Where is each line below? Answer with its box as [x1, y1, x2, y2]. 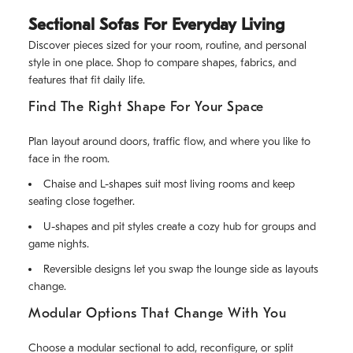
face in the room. [28, 152, 110, 166]
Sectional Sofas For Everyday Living [28, 15, 284, 35]
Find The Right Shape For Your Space [28, 98, 264, 116]
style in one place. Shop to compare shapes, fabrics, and [28, 56, 296, 70]
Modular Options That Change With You [28, 305, 286, 322]
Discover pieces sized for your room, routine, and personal [28, 39, 307, 53]
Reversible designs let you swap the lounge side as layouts [43, 262, 318, 277]
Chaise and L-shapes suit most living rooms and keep [43, 177, 295, 191]
